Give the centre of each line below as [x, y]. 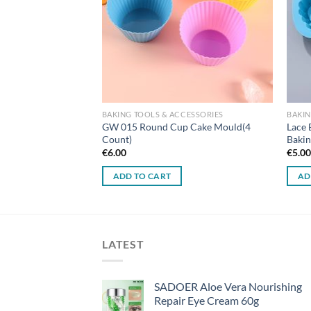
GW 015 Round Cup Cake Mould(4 [176, 126]
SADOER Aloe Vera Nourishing [228, 287]
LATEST [123, 244]
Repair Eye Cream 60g [207, 301]
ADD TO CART [142, 176]
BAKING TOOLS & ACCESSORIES [162, 115]
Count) [117, 139]
